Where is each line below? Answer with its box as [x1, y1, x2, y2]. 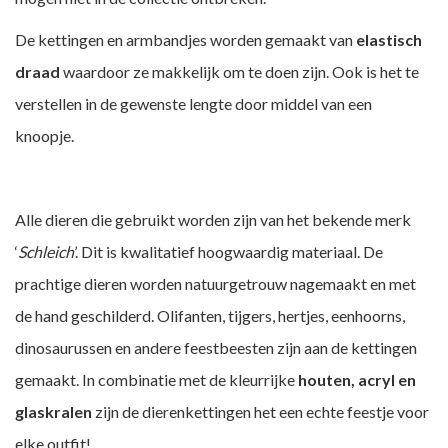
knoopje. [15, 126, 74, 145]
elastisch [356, 30, 422, 49]
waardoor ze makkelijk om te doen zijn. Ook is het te [60, 62, 419, 81]
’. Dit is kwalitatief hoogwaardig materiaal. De [74, 242, 383, 261]
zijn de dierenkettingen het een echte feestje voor [92, 402, 429, 421]
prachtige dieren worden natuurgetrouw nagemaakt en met [15, 274, 416, 293]
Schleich [18, 242, 74, 261]
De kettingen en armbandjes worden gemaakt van [15, 30, 356, 49]
